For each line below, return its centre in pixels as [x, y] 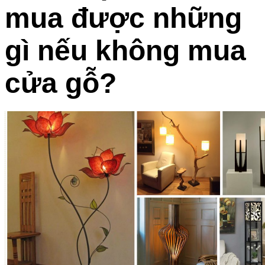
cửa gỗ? [61, 83]
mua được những [123, 18]
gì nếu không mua [125, 50]
